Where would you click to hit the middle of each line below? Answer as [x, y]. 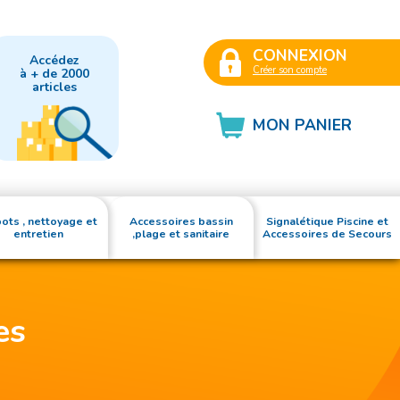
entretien [39, 234]
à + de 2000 [54, 74]
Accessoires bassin [181, 221]
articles [54, 87]
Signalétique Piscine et [327, 221]
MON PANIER [302, 125]
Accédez [54, 60]
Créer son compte [290, 70]
